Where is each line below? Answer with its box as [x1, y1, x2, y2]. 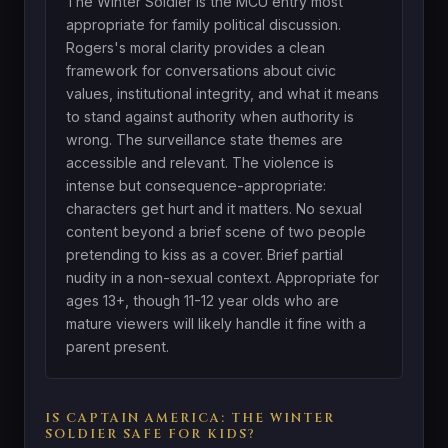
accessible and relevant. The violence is [66, 153, 334, 171]
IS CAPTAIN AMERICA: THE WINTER [45, 409, 335, 427]
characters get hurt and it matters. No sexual [66, 199, 362, 217]
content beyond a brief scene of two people [66, 222, 366, 240]
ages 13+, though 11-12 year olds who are [66, 291, 339, 309]
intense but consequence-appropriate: [66, 176, 326, 194]
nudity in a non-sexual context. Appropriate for [66, 268, 379, 286]
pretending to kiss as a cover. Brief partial [66, 245, 343, 263]
